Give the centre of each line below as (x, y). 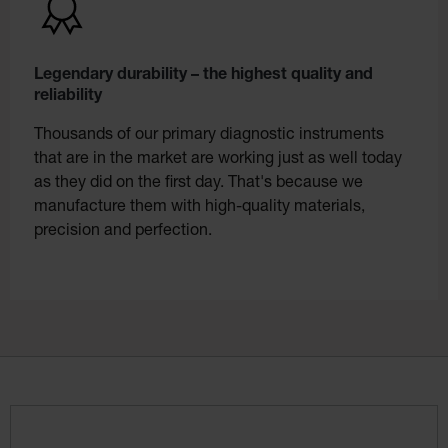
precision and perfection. (123, 231)
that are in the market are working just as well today (218, 159)
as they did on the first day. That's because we (198, 183)
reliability (68, 96)
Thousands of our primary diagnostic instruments (209, 135)
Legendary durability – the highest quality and (203, 75)
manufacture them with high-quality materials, (199, 207)
